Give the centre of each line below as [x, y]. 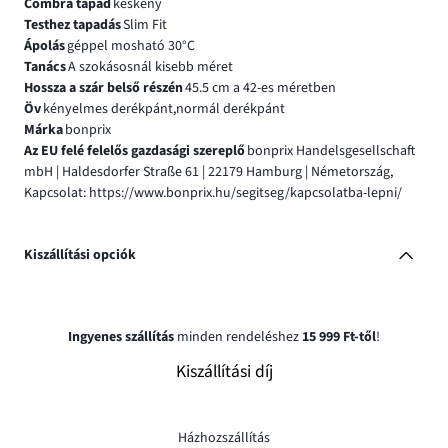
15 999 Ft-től [339, 336]
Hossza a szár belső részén [103, 87]
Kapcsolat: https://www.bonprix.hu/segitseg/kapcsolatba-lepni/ [213, 192]
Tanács [45, 66]
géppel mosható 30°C [130, 45]
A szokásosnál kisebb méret [150, 66]
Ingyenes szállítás [121, 336]
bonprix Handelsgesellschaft [330, 150]
